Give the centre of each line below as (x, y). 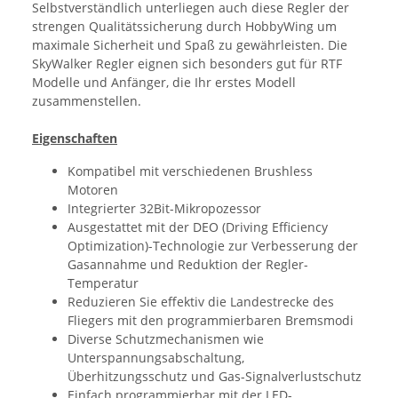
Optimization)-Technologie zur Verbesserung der (213, 246)
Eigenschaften (75, 139)
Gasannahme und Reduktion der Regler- (188, 265)
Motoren (93, 190)
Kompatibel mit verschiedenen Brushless (190, 171)
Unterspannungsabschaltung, (156, 358)
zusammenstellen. (87, 101)
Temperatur (103, 283)
